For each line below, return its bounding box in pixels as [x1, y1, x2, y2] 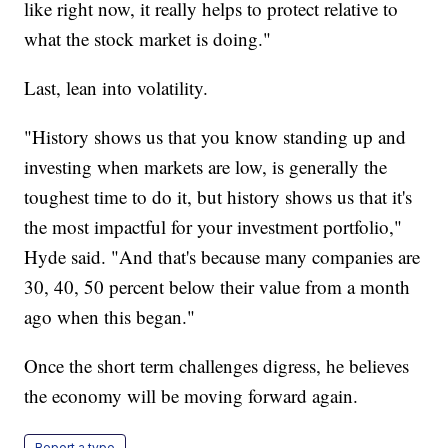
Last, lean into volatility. [24, 74, 209, 100]
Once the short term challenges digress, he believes [24, 352, 410, 378]
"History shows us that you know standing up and [24, 123, 407, 149]
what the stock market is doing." [24, 25, 272, 51]
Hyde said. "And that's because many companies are [24, 243, 421, 269]
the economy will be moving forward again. [24, 382, 359, 408]
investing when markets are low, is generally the [24, 153, 388, 179]
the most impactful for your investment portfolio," [24, 213, 403, 239]
